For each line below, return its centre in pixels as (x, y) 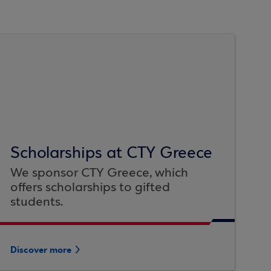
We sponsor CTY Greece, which (100, 173)
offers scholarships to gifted (90, 188)
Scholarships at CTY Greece (112, 154)
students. (37, 202)
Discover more (41, 250)
